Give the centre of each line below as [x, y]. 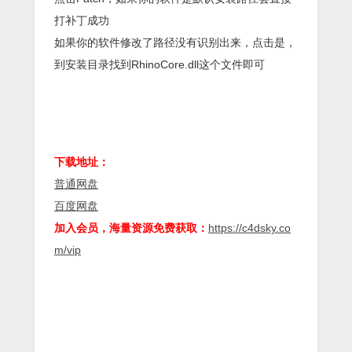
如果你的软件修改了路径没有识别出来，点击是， [175, 43]
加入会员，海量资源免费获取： [131, 228]
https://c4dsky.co [249, 228]
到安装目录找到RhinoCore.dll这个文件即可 [159, 65]
